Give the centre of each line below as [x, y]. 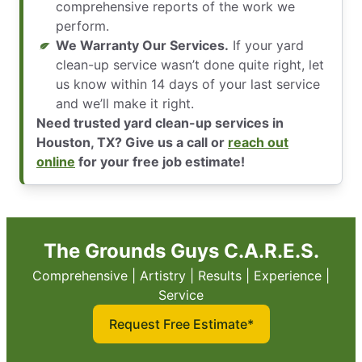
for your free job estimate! [160, 162]
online [56, 162]
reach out [258, 143]
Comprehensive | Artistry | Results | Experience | [181, 276]
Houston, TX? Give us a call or [132, 143]
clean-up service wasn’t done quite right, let [190, 65]
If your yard [266, 46]
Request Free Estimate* [181, 324]
